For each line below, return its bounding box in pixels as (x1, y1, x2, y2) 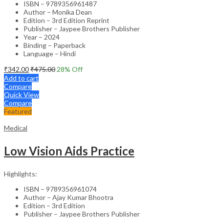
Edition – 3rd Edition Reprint (23, 16, 109, 24)
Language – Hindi (23, 49, 76, 58)
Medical (4, 123, 27, 132)
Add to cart (4, 73, 39, 82)
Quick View (4, 90, 39, 99)
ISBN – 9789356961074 (23, 184, 97, 193)
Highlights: (4, 169, 37, 178)
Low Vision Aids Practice (4, 143, 134, 158)
